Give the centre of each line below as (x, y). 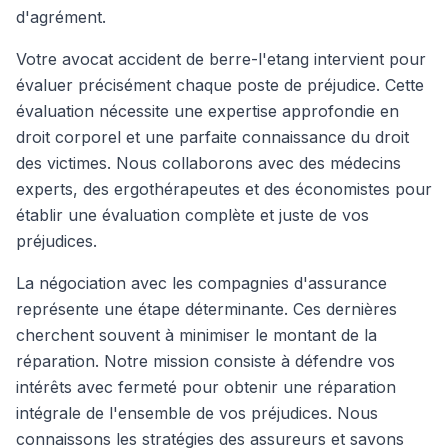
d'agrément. (61, 17)
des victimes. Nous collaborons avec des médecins (208, 163)
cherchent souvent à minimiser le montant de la (196, 335)
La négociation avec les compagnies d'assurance (201, 283)
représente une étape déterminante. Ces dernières (206, 309)
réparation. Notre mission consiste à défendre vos (205, 361)
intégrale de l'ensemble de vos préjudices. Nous (197, 413)
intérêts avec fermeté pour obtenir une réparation (206, 387)
